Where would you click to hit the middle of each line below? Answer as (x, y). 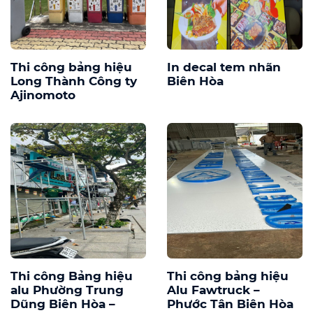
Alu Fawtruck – (213, 290)
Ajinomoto (43, 95)
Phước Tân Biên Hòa (230, 304)
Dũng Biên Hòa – (63, 304)
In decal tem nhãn (224, 67)
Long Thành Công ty (74, 81)
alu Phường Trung (67, 290)
